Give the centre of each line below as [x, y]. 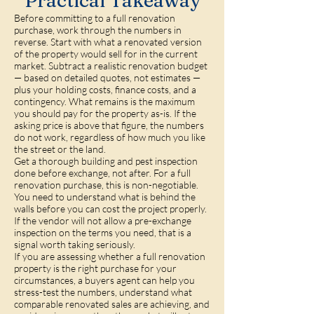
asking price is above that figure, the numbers [109, 125]
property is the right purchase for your [95, 268]
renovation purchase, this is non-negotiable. [106, 185]
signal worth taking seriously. [75, 244]
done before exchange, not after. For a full [102, 173]
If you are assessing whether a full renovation [110, 256]
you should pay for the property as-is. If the [105, 113]
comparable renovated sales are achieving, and [112, 304]
